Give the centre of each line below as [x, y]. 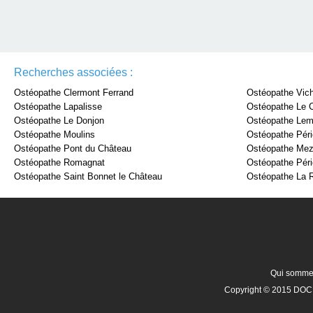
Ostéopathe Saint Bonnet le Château [88, 176]
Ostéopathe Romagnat [59, 162]
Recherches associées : [73, 72]
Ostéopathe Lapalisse [58, 107]
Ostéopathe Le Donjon [59, 121]
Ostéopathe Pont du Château [73, 148]
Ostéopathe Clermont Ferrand [74, 93]
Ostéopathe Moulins [54, 134]
